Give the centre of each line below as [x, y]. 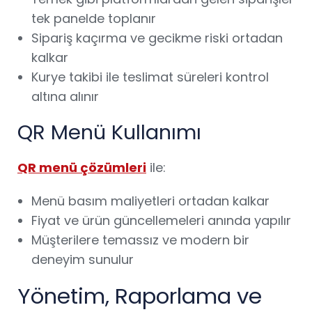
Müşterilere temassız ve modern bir [140, 240]
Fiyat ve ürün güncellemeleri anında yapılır [161, 220]
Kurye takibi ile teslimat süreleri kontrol [150, 77]
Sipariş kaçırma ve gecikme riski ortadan [157, 38]
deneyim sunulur [83, 259]
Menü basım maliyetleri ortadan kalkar [150, 201]
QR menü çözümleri [82, 167]
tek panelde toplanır [94, 18]
